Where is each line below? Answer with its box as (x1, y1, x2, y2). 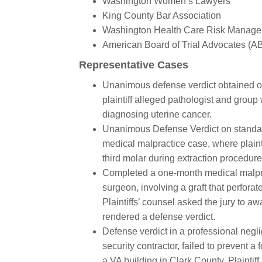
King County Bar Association (102, 11, 221, 20)
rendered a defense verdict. (102, 212, 215, 222)
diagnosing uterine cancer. (102, 109, 212, 119)
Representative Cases (79, 59, 188, 71)
